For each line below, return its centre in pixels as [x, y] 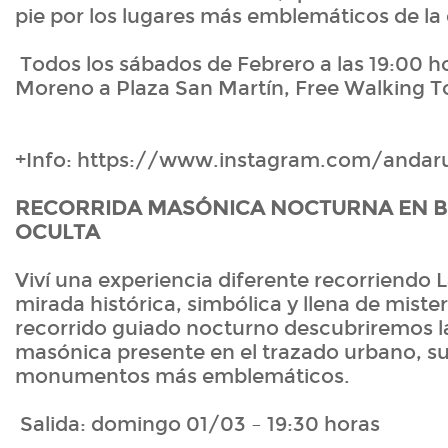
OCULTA [57, 232]
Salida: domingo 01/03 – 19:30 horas [197, 424]
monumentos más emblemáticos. [182, 376]
